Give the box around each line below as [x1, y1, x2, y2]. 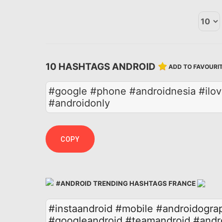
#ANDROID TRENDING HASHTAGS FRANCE [55, 179, 197, 188]
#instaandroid [49, 202, 112, 215]
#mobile [115, 202, 153, 215]
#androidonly [49, 97, 110, 110]
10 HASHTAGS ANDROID [46, 60, 158, 72]
